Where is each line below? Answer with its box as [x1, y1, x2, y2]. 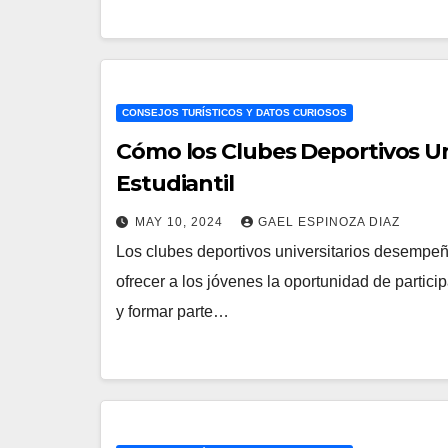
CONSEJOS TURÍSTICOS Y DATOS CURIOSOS [122, 106, 347, 118]
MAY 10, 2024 [135, 214, 227, 229]
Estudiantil [116, 169, 234, 197]
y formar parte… [116, 302, 229, 320]
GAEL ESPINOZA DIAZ [258, 214, 400, 229]
